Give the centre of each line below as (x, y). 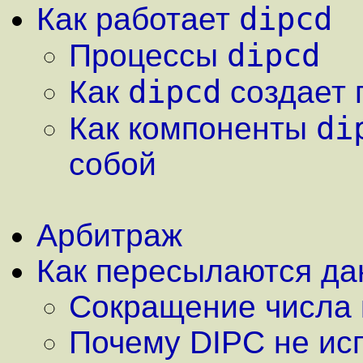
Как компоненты (192, 128)
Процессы (148, 55)
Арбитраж (109, 235)
